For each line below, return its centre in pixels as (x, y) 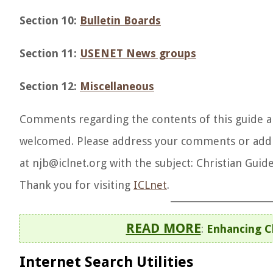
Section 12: (50, 86)
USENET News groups (138, 53)
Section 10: (50, 20)
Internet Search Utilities (106, 262)
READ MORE (163, 228)
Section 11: (50, 53)
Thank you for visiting (76, 185)
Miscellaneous (117, 86)
